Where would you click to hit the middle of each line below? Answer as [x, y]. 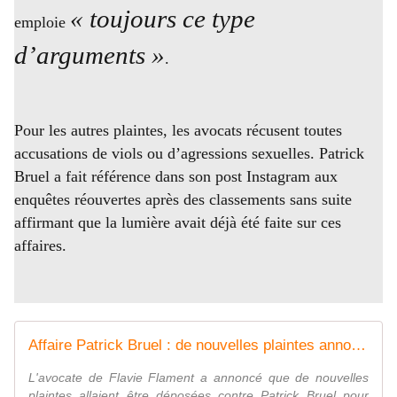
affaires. [40, 246]
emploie [40, 23]
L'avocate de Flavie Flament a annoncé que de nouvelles [198, 377]
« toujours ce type [163, 19]
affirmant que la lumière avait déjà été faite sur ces [178, 223]
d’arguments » [90, 55]
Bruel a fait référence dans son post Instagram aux [176, 177]
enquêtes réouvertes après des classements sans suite [183, 200]
